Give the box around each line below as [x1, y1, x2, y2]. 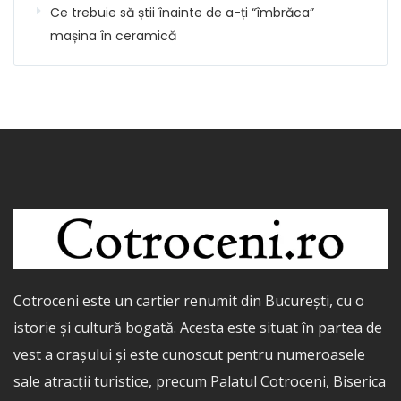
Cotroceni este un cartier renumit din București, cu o [13, 290, 364, 311]
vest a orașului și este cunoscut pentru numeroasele [13, 344, 365, 364]
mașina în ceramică [50, 26, 176, 45]
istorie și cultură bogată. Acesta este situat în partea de [13, 317, 382, 337]
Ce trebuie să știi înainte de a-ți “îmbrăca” [50, 3, 314, 21]
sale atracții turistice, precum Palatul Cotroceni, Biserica [13, 371, 386, 391]
